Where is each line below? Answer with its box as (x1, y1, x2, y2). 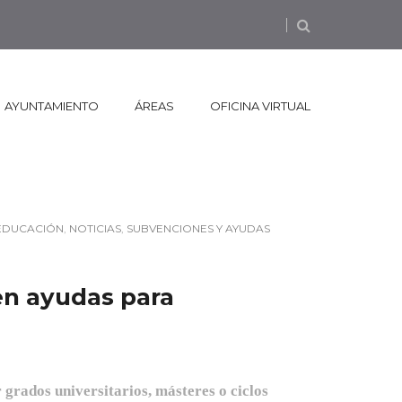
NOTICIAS (69, 222, 121, 235)
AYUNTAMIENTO (4, 98, 99, 113)
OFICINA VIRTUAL (210, 98, 310, 113)
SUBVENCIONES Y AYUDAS (127, 222, 270, 235)
